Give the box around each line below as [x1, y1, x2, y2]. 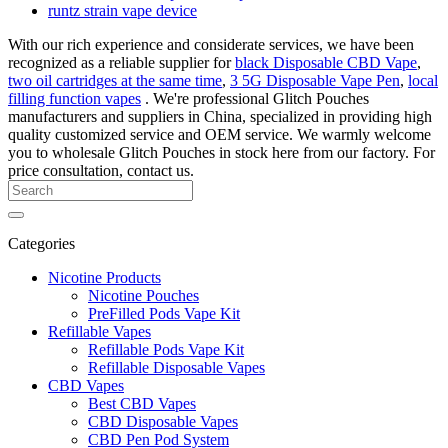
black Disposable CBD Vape [235, 53, 417, 71]
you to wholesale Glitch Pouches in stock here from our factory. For [8, 143, 435, 161]
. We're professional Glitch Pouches [141, 89, 369, 107]
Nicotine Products [48, 268, 161, 286]
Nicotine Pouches [88, 286, 199, 304]
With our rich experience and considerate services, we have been [8, 35, 414, 53]
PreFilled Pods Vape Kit [88, 304, 240, 322]
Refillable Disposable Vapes [88, 358, 265, 376]
